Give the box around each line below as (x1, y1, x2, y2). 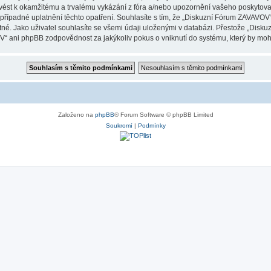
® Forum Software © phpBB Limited (114, 111, 214, 118)
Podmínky (137, 122, 166, 129)
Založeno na (57, 111, 95, 118)
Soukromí (105, 122, 132, 129)
